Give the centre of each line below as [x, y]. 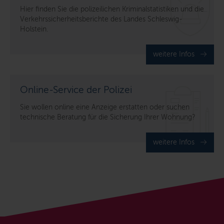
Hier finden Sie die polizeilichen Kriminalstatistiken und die [112, 9]
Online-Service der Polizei [76, 90]
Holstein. [34, 29]
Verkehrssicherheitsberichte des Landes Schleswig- [101, 19]
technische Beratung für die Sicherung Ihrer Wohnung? [108, 117]
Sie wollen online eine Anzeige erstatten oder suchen [105, 107]
